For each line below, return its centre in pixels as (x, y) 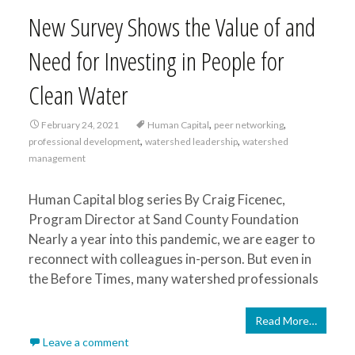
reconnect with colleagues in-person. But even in (170, 259)
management (57, 158)
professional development (84, 141)
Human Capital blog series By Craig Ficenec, (157, 199)
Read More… (286, 321)
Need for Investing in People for (156, 61)
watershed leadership (191, 141)
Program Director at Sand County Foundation (163, 219)
